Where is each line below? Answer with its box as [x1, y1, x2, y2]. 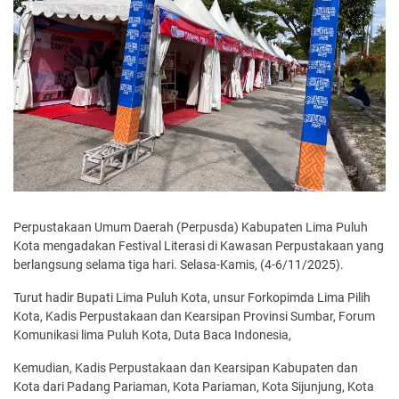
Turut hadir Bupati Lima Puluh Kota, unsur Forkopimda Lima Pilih [13, 289, 370, 305]
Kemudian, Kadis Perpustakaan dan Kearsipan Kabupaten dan [13, 360, 358, 375]
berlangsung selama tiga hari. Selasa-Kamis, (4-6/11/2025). [13, 256, 346, 272]
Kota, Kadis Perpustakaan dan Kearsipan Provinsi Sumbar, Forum [13, 308, 375, 323]
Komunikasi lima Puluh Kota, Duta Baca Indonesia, [13, 327, 291, 342]
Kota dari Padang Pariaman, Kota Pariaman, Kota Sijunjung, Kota [13, 379, 374, 394]
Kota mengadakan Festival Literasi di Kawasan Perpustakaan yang [13, 238, 384, 253]
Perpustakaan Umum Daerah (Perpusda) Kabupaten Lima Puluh [13, 219, 368, 234]
